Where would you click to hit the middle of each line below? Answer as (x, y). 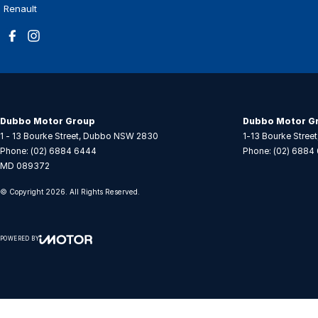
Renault (20, 8)
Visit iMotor (89, 258)
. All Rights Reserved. (103, 191)
